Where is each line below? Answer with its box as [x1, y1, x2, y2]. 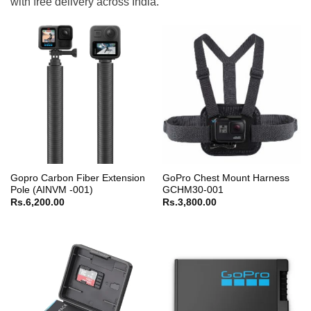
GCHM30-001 [162, 184, 224, 195]
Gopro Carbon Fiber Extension [10, 172, 145, 183]
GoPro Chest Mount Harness [162, 172, 289, 183]
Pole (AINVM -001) [10, 184, 93, 195]
